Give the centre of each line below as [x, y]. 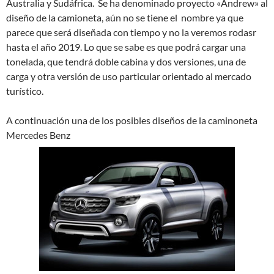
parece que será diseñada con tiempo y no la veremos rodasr [131, 32]
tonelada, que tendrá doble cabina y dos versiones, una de [126, 62]
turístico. [25, 91]
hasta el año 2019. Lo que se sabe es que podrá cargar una [126, 47]
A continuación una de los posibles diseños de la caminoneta [132, 120]
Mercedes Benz [38, 135]
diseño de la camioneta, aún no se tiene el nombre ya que [125, 18]
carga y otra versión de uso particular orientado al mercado [129, 76]
